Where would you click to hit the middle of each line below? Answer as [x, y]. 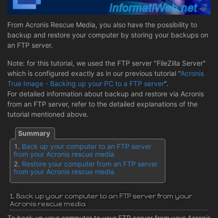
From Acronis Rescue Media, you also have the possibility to [102, 24]
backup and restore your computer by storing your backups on [108, 35]
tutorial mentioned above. [48, 114]
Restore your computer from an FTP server [90, 163]
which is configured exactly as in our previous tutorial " [94, 73]
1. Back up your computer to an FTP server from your [101, 196]
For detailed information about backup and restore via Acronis [106, 93]
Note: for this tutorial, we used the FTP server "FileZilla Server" [107, 63]
